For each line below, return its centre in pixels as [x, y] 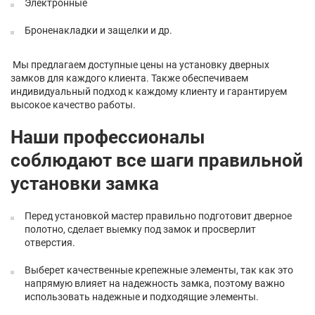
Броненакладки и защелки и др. [98, 30]
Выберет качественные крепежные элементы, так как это [159, 270]
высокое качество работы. [73, 105]
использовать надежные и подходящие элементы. [142, 297]
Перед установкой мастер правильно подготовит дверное [158, 216]
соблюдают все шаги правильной [157, 160]
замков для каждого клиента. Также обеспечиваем [129, 78]
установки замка [85, 184]
